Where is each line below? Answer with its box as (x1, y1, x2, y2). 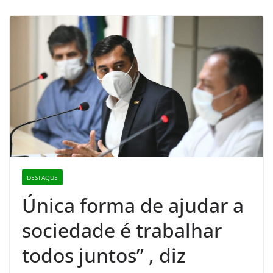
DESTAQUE (27, 172, 58, 182)
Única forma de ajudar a (22, 191, 244, 218)
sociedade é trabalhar (22, 216, 222, 243)
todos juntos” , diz (22, 241, 186, 268)
